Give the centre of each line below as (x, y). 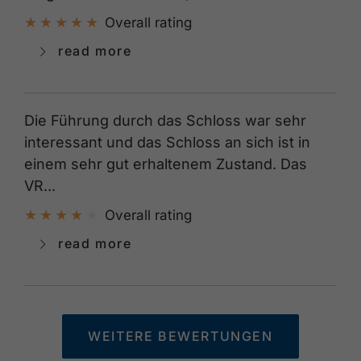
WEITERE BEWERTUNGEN (180, 336)
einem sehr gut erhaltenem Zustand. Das (166, 164)
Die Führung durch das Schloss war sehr (165, 120)
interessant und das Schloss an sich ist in (167, 142)
